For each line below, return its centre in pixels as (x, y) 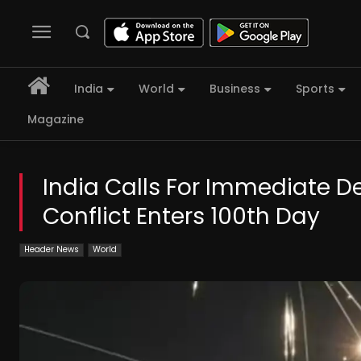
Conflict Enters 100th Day (181, 217)
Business (235, 89)
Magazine (56, 120)
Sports (315, 89)
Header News (52, 250)
